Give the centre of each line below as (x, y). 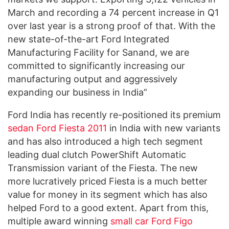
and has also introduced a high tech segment (105, 141)
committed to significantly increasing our (96, 65)
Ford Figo (172, 221)
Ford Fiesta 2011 (72, 128)
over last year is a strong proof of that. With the (111, 26)
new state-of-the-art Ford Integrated (88, 39)
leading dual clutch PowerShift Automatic (97, 154)
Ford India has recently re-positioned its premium (114, 114)
